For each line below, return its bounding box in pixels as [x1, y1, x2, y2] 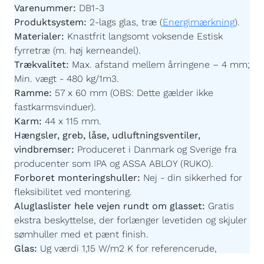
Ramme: [14, 85, 52, 97]
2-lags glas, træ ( [90, 14, 163, 26]
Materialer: [14, 28, 64, 40]
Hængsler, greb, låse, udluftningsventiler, [14, 127, 200, 139]
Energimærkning [163, 14, 235, 26]
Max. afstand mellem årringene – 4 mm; [69, 57, 250, 68]
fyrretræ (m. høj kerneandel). [14, 42, 141, 54]
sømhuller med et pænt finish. [14, 226, 148, 238]
